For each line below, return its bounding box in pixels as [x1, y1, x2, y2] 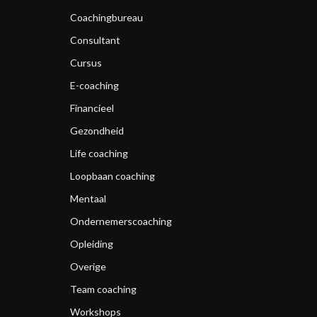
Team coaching [69, 282, 137, 295]
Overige [69, 260, 106, 272]
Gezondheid [69, 124, 124, 137]
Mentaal [69, 192, 106, 204]
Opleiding [69, 237, 113, 250]
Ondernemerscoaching [69, 214, 172, 227]
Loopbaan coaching [69, 169, 155, 182]
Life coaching [69, 146, 128, 159]
